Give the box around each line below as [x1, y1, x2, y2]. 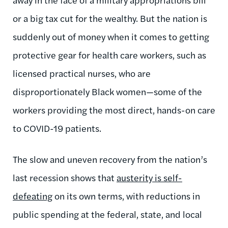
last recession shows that [13, 170, 117, 184]
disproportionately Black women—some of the [13, 84, 202, 98]
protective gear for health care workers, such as [13, 48, 206, 61]
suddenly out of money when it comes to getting [13, 30, 209, 43]
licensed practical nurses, [13, 66, 119, 79]
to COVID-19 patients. [13, 121, 101, 134]
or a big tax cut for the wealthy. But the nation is [13, 11, 207, 24]
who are [119, 66, 151, 79]
